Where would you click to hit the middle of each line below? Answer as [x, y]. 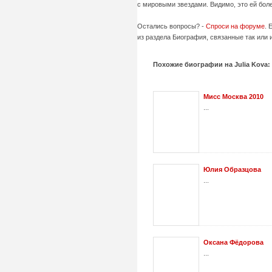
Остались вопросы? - [171, 26]
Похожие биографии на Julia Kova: [211, 64]
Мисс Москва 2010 [233, 96]
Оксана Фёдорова [233, 242]
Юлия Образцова [232, 169]
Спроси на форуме [235, 26]
